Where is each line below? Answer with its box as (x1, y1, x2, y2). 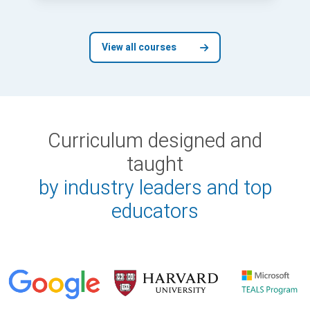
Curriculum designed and (48, 127, 262, 156)
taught (127, 150, 183, 180)
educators (111, 197, 199, 227)
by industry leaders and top (38, 174, 272, 203)
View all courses (102, 40, 176, 55)
